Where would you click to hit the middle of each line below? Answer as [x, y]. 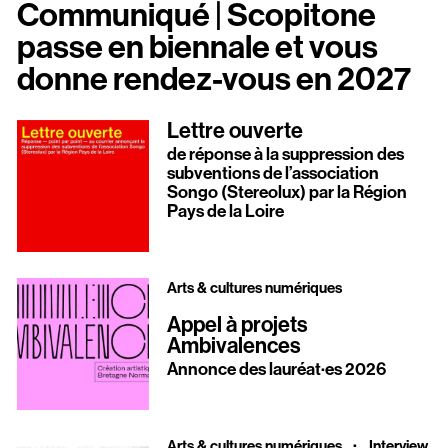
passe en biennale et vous [198, 45]
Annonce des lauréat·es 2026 [276, 369]
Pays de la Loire [225, 211]
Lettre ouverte [234, 129]
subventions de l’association [272, 173]
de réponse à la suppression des [285, 154]
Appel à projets [237, 324]
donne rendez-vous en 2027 [214, 77]
